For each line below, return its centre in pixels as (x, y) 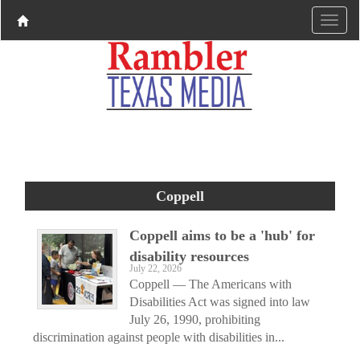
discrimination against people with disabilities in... (159, 337)
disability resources (189, 256)
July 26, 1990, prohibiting (195, 319)
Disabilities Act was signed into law (220, 301)
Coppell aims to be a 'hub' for (222, 235)
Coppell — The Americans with (211, 284)
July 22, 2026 (155, 268)
